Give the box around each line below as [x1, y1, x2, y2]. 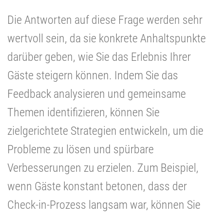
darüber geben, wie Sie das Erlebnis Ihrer [7, 50, 191, 64]
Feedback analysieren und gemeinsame [7, 87, 186, 101]
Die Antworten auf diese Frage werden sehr [7, 13, 202, 27]
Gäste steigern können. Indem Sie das [7, 68, 178, 82]
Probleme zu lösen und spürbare [7, 142, 154, 156]
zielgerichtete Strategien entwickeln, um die [7, 124, 203, 138]
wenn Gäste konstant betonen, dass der [7, 179, 187, 193]
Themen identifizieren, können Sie [7, 105, 160, 119]
